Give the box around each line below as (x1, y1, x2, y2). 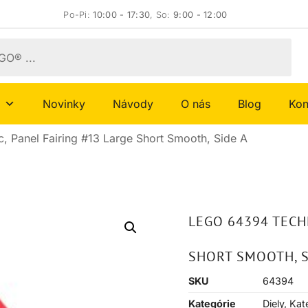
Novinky (43, 97, 85, 111)
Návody (113, 97, 153, 111)
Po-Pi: (63, 10, 93, 20)
